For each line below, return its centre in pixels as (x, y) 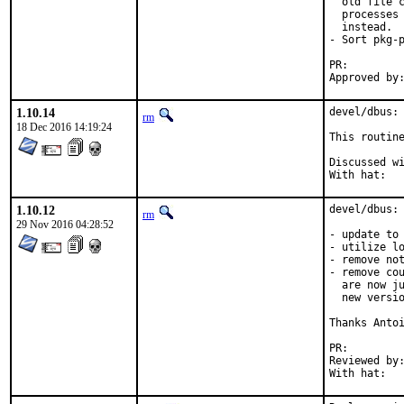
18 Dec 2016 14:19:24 (64, 127)
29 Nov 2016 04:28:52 (65, 225)
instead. (361, 27)
